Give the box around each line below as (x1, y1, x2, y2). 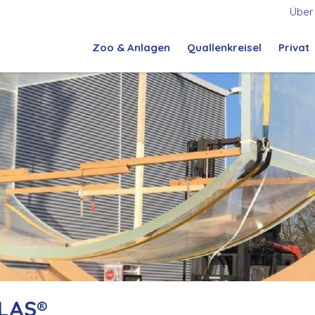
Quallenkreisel (187, 41, 262, 54)
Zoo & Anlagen (92, 41, 170, 54)
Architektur (92, 83, 151, 96)
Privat (278, 41, 309, 54)
